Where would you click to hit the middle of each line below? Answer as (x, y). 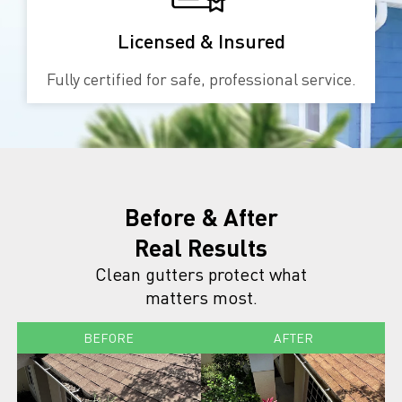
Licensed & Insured (201, 41)
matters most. (201, 297)
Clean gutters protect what (201, 274)
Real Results (201, 247)
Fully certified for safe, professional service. (201, 79)
